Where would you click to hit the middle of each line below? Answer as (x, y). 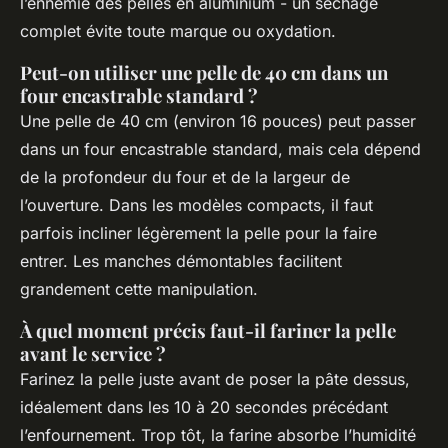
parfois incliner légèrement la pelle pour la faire (198, 233)
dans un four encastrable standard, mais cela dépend (220, 149)
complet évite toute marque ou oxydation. (178, 31)
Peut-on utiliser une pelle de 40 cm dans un (204, 73)
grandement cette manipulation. (139, 289)
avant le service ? (93, 354)
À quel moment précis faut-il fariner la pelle (208, 331)
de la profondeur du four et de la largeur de (185, 177)
